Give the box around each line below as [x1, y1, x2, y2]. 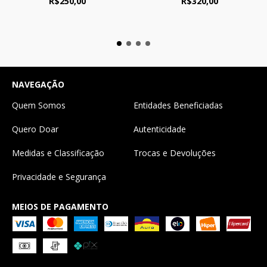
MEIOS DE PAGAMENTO [12, 201, 108, 213]
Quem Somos [12, 100, 66, 111]
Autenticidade [133, 123, 186, 135]
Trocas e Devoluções [133, 147, 216, 159]
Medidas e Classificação [12, 147, 104, 159]
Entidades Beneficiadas [133, 100, 223, 111]
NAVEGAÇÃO [12, 79, 64, 91]
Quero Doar [12, 123, 58, 135]
